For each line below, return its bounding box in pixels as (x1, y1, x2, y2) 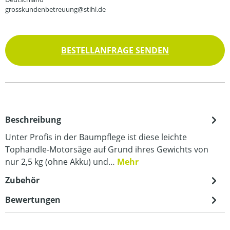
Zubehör (5, 175, 40, 186)
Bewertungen (5, 194, 61, 205)
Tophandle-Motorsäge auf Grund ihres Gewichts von (5, 144, 208, 155)
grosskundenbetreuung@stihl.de (5, 5, 106, 14)
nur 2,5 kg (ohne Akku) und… (5, 156, 117, 167)
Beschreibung (5, 114, 61, 125)
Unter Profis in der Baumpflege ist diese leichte (5, 131, 187, 143)
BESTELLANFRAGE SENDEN (61, 45, 169, 56)
